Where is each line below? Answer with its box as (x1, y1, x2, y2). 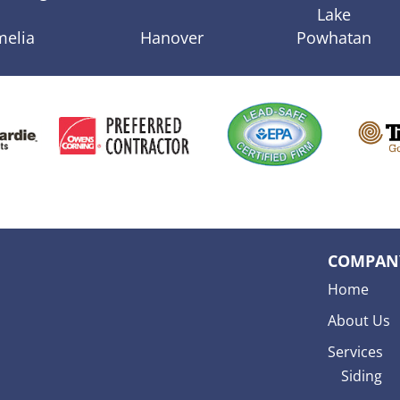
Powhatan (296, 26, 371, 48)
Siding (340, 365, 382, 386)
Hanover (139, 26, 204, 48)
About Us (327, 310, 390, 330)
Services (327, 341, 383, 362)
